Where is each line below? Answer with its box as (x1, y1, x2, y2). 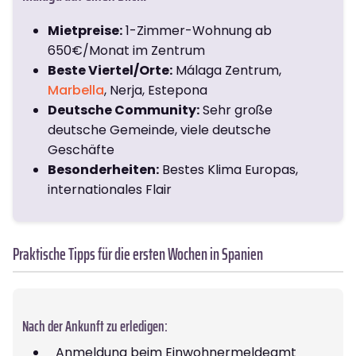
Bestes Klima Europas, (159, 160, 298, 179)
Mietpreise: (48, 21, 122, 40)
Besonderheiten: (48, 160, 159, 179)
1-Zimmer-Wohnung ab (122, 21, 272, 40)
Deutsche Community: (48, 100, 199, 119)
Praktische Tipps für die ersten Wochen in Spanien (13, 240, 263, 267)
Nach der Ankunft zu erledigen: (22, 313, 168, 338)
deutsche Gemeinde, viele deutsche (48, 120, 271, 139)
